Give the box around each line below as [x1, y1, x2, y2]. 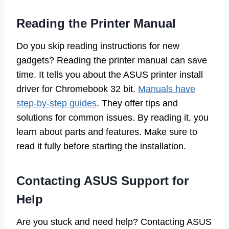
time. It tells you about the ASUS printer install [16, 70, 203, 80]
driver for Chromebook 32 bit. [16, 84, 138, 95]
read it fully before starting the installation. [16, 141, 186, 152]
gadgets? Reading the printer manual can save [16, 55, 207, 66]
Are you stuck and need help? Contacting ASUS [16, 217, 212, 227]
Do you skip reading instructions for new [16, 41, 179, 52]
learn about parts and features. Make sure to [16, 127, 197, 138]
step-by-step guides [16, 98, 97, 109]
